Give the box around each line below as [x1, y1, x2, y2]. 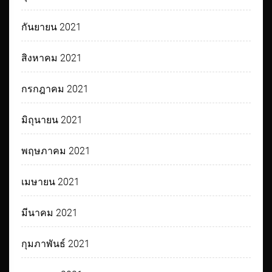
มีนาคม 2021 [21, 207, 78, 219]
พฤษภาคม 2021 [21, 145, 91, 157]
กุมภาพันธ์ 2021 [21, 238, 90, 250]
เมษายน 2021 [21, 176, 80, 188]
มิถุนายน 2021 [21, 114, 83, 126]
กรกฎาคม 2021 [21, 83, 89, 95]
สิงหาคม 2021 [21, 52, 83, 64]
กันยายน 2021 [21, 21, 82, 33]
